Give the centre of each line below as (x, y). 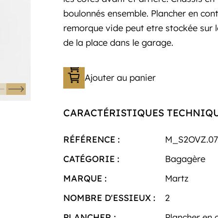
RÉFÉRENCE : (91, 139)
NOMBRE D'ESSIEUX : (109, 198)
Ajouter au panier (120, 77)
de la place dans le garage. (118, 42)
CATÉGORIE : (91, 159)
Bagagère (185, 159)
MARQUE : (85, 178)
